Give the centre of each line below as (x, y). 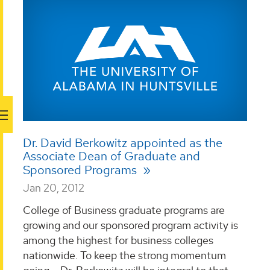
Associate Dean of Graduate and (111, 156)
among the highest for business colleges (118, 240)
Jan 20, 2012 (54, 187)
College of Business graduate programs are (124, 210)
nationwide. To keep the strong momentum (124, 256)
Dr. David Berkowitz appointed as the (123, 143)
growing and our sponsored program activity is (130, 225)
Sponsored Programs (81, 170)
